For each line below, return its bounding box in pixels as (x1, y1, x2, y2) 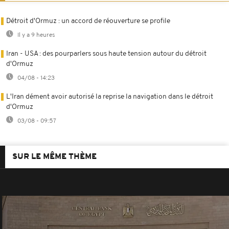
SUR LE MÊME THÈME (12, 152, 97, 161)
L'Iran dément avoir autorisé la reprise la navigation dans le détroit (6, 93, 213, 101)
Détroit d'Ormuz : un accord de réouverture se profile (6, 17, 170, 25)
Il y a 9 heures (16, 32, 55, 38)
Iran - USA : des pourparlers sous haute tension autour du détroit (6, 50, 207, 58)
